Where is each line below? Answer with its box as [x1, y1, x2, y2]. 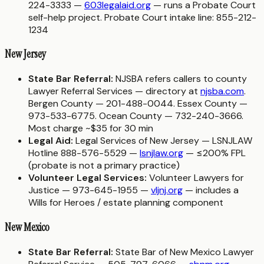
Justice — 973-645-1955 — [28, 184, 151, 197]
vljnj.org [151, 184, 183, 197]
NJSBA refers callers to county [113, 72, 247, 85]
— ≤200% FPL [183, 147, 246, 160]
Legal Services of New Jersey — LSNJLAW [73, 134, 252, 147]
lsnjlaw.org [140, 147, 183, 160]
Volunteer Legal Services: [28, 171, 147, 184]
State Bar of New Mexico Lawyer [113, 245, 254, 258]
